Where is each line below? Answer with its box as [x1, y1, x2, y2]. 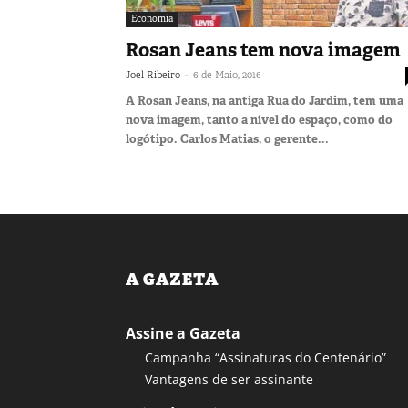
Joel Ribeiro [126, 67, 180, 81]
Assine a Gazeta [126, 322, 240, 343]
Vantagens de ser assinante [145, 370, 313, 388]
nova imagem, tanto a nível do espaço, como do [126, 111, 393, 127]
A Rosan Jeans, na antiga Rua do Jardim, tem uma [126, 92, 403, 108]
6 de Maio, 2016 [193, 67, 261, 81]
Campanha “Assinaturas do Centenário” [145, 348, 386, 366]
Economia [131, 12, 173, 25]
